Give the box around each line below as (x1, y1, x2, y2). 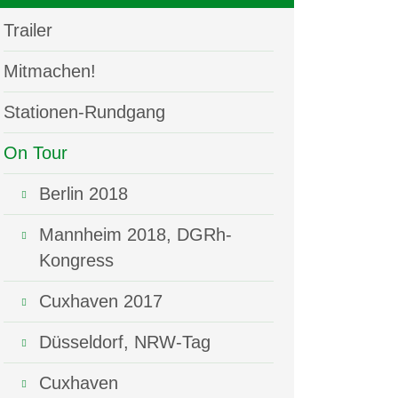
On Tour (4, 143, 68, 163)
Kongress (39, 251, 114, 271)
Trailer (4, 20, 52, 41)
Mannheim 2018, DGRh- (39, 225, 232, 245)
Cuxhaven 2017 (39, 291, 163, 312)
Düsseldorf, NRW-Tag (39, 332, 211, 353)
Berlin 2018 (39, 184, 128, 204)
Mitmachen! (4, 61, 96, 82)
